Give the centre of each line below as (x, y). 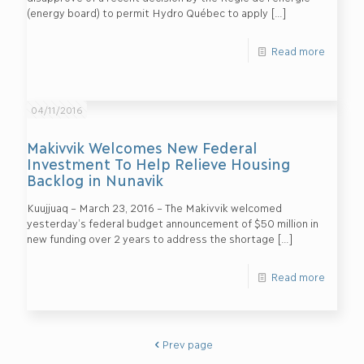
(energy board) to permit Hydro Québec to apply (147, 12)
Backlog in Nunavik (95, 179)
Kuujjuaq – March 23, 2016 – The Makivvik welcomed (154, 207)
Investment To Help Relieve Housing (158, 163)
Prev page (187, 343)
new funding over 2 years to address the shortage (150, 238)
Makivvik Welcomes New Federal (142, 147)
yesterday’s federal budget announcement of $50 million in (172, 222)
